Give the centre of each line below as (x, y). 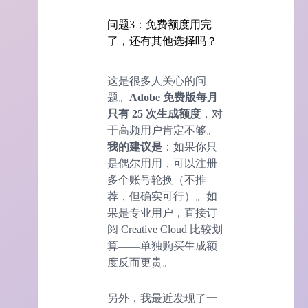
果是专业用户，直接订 (162, 212)
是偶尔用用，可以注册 (162, 163)
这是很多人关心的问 (157, 80)
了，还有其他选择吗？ (162, 41)
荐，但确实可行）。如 (162, 196)
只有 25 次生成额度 (154, 113)
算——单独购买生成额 (162, 245)
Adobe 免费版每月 (174, 97)
